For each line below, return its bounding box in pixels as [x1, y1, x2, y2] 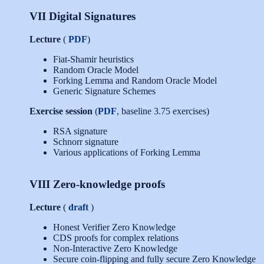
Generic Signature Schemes [53, 86, 156, 97]
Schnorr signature [53, 137, 118, 147]
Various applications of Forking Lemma [53, 147, 200, 158]
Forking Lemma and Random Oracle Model [53, 75, 217, 86]
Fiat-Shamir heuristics [53, 54, 134, 65]
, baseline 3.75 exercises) [117, 106, 209, 117]
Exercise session [29, 106, 93, 117]
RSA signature [53, 126, 107, 137]
